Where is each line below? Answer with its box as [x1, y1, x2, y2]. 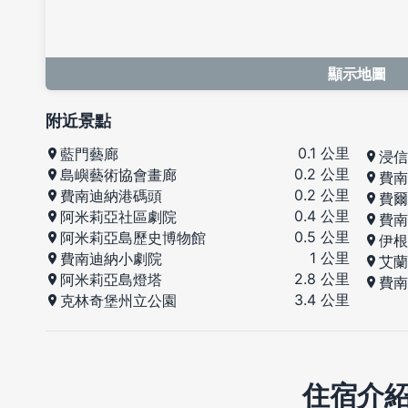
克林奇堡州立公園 [60, 291, 177, 311]
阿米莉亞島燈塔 [60, 270, 162, 290]
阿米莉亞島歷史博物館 [60, 229, 206, 248]
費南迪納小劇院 [60, 250, 162, 269]
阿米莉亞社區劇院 [60, 208, 177, 227]
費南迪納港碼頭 [60, 187, 162, 206]
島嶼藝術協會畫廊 [60, 166, 177, 185]
